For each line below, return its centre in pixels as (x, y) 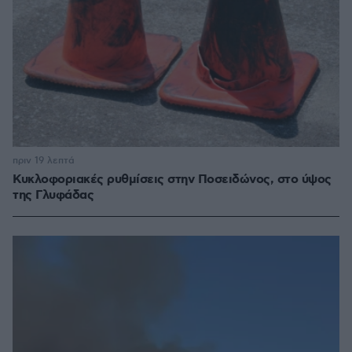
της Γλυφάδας (53, 196)
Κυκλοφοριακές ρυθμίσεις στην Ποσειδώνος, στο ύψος (172, 180)
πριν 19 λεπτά (44, 161)
